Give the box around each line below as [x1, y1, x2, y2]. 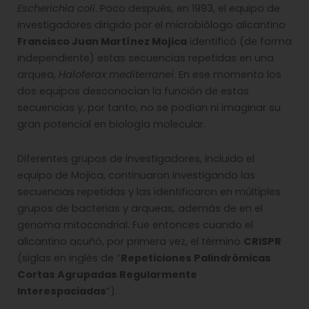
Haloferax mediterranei [59, 68, 174, 82]
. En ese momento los [174, 68, 281, 82]
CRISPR [243, 234, 281, 248]
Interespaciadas [17, 283, 106, 298]
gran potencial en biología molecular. [17, 117, 206, 132]
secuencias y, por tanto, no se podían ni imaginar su [17, 101, 281, 115]
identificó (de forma [187, 34, 292, 49]
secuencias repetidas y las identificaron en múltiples [17, 184, 281, 199]
